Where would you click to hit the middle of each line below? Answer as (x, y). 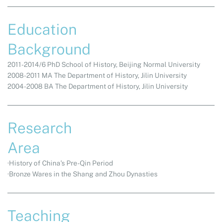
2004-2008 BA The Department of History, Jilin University (98, 86)
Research (40, 128)
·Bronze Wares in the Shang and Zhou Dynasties (83, 174)
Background (49, 49)
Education (42, 29)
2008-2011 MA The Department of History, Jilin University (97, 76)
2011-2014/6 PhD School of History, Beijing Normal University (104, 65)
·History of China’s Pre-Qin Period (60, 163)
